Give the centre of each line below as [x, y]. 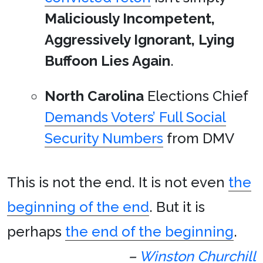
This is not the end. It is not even [118, 182]
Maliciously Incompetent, [130, 18]
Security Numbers [104, 138]
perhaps [36, 232]
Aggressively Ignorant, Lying [139, 40]
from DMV [199, 138]
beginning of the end [78, 207]
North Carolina [94, 96]
